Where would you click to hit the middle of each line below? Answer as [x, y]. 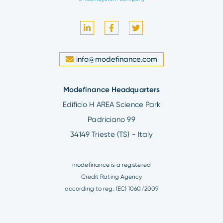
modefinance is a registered [111, 165]
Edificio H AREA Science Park [111, 105]
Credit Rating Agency [111, 177]
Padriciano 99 [111, 120]
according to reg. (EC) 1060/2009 [111, 189]
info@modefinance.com [117, 59]
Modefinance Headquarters [111, 90]
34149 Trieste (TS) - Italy [111, 135]
